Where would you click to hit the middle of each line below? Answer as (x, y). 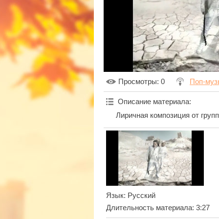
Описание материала (153, 102)
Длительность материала (149, 208)
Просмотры (138, 82)
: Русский (140, 195)
